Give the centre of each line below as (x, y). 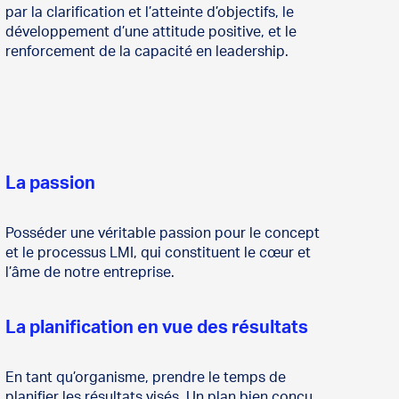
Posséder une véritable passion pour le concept (162, 234)
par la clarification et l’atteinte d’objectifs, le (149, 13)
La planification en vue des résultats (156, 328)
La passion (50, 184)
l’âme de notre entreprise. (90, 273)
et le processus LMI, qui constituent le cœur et (158, 253)
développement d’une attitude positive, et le (151, 33)
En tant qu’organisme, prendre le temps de (145, 378)
